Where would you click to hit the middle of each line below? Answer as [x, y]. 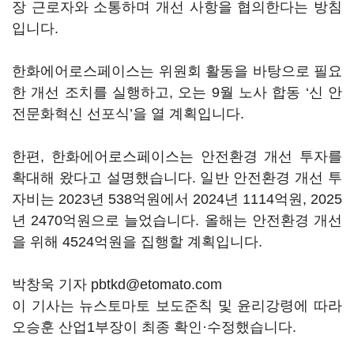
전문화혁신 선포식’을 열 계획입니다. [128, 114]
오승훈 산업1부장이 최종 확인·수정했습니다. [154, 327]
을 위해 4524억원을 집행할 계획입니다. [137, 242]
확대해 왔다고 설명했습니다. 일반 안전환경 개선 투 [177, 178]
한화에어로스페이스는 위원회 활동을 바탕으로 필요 [177, 71]
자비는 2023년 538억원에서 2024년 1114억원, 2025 [177, 199]
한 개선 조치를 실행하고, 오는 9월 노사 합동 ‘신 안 [177, 92]
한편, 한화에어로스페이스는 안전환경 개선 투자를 [177, 156]
